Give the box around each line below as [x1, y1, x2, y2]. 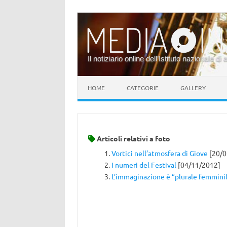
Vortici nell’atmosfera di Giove [111, 148, 208, 158]
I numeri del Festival [111, 160, 176, 170]
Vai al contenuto [78, 75, 130, 84]
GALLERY [180, 84, 206, 92]
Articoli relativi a [95, 133, 155, 143]
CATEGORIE [127, 84, 159, 92]
